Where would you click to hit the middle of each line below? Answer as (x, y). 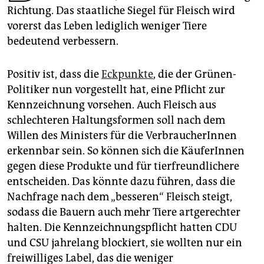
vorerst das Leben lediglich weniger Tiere (107, 26)
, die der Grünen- (195, 75)
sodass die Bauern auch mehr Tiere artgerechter (124, 212)
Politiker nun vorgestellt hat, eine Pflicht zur (116, 90)
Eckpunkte (127, 75)
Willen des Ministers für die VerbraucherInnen (122, 136)
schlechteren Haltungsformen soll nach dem (116, 121)
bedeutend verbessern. (63, 42)
